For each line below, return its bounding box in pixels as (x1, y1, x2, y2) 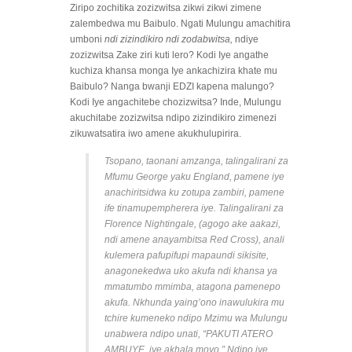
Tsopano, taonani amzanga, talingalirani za (104, 156, 288, 167)
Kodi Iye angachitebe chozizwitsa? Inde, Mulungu (70, 97, 281, 108)
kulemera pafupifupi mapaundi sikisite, (104, 250, 269, 261)
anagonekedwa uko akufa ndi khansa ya (104, 266, 277, 277)
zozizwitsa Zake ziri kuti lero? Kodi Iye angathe (70, 49, 269, 60)
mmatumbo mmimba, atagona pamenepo (104, 281, 280, 292)
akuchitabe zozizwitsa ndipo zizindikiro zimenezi (70, 112, 277, 123)
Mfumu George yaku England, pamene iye (104, 171, 284, 182)
